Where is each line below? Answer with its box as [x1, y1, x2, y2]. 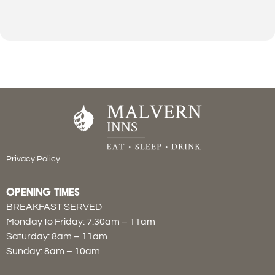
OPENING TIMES [6, 187, 80, 199]
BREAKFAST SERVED [6, 201, 102, 212]
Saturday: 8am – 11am [6, 231, 107, 241]
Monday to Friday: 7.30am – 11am [6, 216, 155, 227]
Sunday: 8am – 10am [6, 246, 100, 256]
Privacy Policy [6, 155, 60, 164]
